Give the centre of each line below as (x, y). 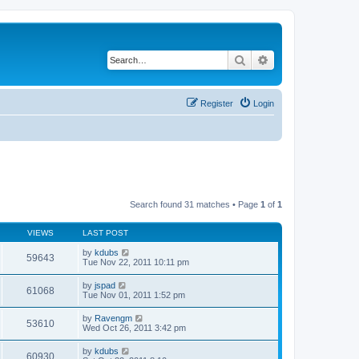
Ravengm (113, 318)
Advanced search (311, 59)
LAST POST (105, 233)
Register (217, 103)
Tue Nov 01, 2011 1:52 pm (134, 295)
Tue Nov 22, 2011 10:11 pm (136, 262)
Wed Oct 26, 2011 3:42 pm (134, 328)
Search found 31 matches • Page (195, 204)
